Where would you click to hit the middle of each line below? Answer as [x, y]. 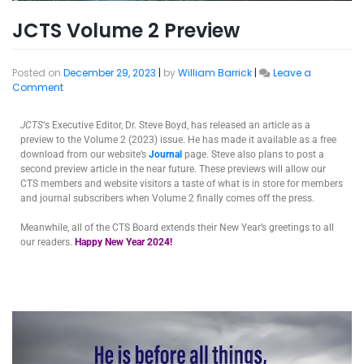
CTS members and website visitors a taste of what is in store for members [182, 184]
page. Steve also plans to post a [253, 155]
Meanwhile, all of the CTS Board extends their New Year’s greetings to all [177, 228]
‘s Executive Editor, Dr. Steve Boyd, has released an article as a [177, 126]
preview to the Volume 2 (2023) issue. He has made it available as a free [178, 140]
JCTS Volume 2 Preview [126, 31]
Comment [38, 88]
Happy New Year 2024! [123, 243]
